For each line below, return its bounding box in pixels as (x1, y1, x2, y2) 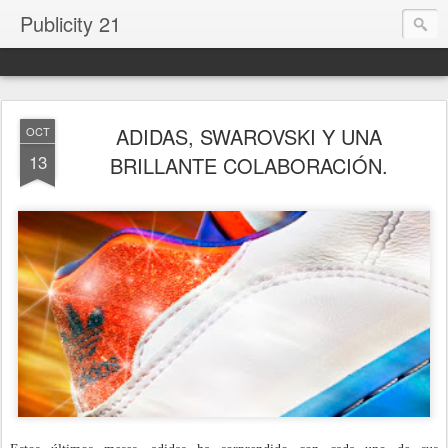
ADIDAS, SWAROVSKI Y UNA (116, 122, 382, 151)
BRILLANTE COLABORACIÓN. (110, 151, 388, 180)
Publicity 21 (20, 9, 121, 38)
